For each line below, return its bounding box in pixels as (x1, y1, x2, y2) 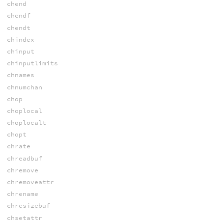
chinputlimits (6, 59, 58, 68)
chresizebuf (6, 201, 50, 210)
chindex (6, 35, 34, 44)
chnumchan (6, 82, 42, 91)
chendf (6, 11, 30, 20)
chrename (6, 190, 38, 198)
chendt (6, 23, 30, 32)
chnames (6, 71, 34, 80)
